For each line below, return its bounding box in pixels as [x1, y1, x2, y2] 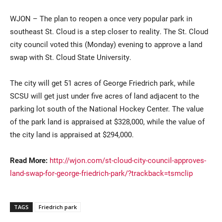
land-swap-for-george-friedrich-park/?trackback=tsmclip [10, 168, 193, 178]
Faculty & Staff [19, 118, 72, 129]
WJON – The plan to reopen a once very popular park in [10, 13, 192, 24]
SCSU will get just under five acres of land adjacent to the [10, 91, 199, 101]
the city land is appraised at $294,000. [10, 129, 134, 140]
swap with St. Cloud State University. [10, 52, 131, 62]
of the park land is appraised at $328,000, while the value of [10, 116, 205, 127]
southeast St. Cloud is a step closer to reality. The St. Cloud [10, 26, 208, 37]
